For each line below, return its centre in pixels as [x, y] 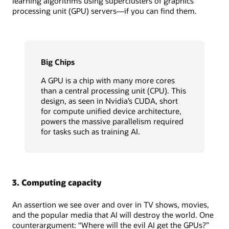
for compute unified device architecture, [111, 111]
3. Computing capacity [57, 182]
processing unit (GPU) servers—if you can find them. [105, 10]
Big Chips [58, 62]
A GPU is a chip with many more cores [108, 81]
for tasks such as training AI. [90, 132]
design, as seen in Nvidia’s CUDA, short [109, 101]
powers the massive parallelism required [112, 121]
